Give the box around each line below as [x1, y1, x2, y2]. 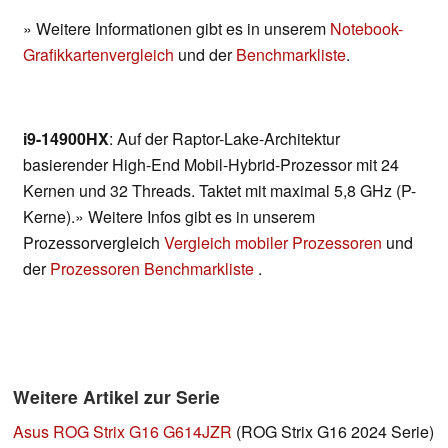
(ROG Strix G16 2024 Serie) [232, 420, 434, 444]
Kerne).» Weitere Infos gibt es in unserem [23, 205, 315, 229]
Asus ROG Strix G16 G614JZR [13, 420, 232, 444]
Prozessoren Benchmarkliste [50, 257, 258, 281]
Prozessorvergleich [23, 231, 164, 255]
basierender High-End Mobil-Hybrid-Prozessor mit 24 [23, 153, 399, 177]
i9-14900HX [23, 127, 109, 151]
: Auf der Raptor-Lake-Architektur [109, 127, 340, 151]
